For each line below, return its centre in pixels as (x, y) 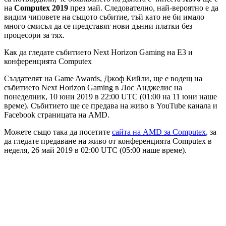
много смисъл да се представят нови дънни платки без (98, 26)
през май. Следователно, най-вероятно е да (143, 8)
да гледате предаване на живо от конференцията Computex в (108, 141)
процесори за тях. (34, 35)
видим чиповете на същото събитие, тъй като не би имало (104, 17)
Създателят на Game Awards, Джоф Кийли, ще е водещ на (103, 78)
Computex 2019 (41, 8)
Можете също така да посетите (58, 132)
